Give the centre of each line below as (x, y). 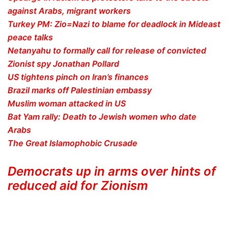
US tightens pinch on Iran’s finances (78, 77)
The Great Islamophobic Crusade (73, 143)
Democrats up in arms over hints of (112, 171)
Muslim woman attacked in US (67, 104)
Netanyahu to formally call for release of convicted (107, 51)
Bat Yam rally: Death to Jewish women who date (102, 117)
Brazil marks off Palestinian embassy (80, 90)
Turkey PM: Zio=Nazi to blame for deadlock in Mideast (114, 24)
